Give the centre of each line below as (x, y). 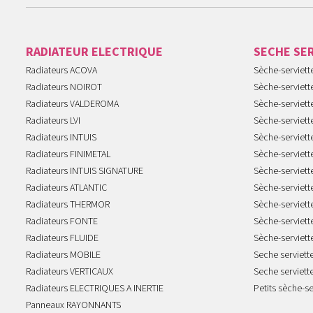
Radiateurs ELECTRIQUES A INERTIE (95, 289)
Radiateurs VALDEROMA (72, 104)
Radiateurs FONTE (62, 222)
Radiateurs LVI (53, 121)
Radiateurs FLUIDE (62, 239)
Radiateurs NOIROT (64, 88)
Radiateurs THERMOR (68, 205)
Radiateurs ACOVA (61, 71)
